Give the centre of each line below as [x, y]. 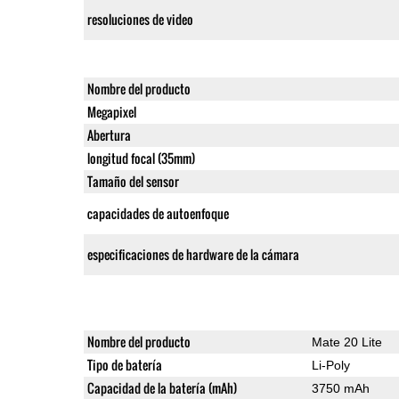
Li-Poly [330, 365]
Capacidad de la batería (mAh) [162, 387]
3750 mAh [340, 388]
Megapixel [111, 111]
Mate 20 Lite [346, 342]
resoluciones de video [140, 19]
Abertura [109, 134]
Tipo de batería [124, 364]
